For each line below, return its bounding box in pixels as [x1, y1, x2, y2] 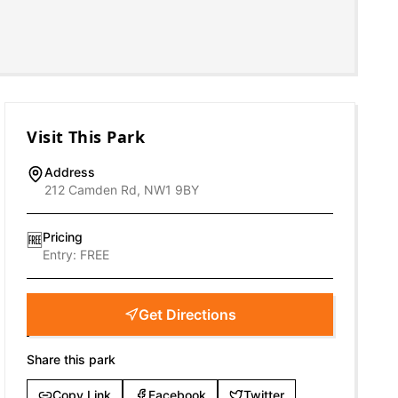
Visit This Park [27, 126, 146, 147]
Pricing [43, 229, 84, 244]
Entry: [43, 247, 81, 262]
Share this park [27, 352, 116, 367]
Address [44, 164, 96, 179]
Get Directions [138, 306, 236, 323]
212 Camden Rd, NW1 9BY [44, 182, 200, 197]
